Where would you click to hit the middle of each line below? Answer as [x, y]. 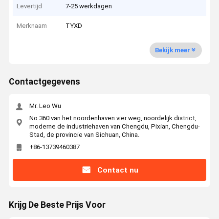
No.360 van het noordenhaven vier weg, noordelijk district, [113, 118]
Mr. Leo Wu [45, 106]
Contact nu [118, 170]
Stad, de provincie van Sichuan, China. [84, 134]
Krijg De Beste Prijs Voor [57, 205]
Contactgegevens [44, 82]
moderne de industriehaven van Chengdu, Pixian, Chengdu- [114, 126]
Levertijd [30, 6]
